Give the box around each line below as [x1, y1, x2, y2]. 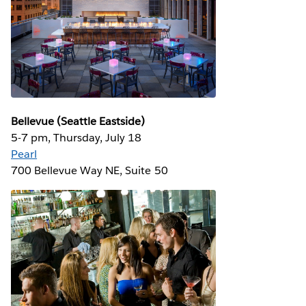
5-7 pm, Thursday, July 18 [11, 130, 142, 145]
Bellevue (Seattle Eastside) [11, 114, 145, 129]
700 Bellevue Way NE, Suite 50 [11, 163, 168, 178]
